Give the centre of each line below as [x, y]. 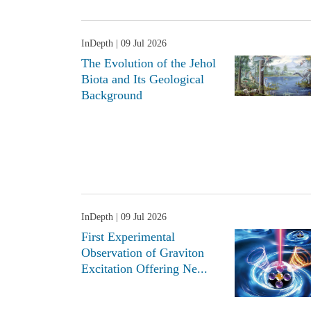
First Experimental [128, 237]
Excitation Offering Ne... [144, 269]
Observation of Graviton [143, 253]
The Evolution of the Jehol [149, 64]
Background [112, 95]
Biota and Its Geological [143, 79]
